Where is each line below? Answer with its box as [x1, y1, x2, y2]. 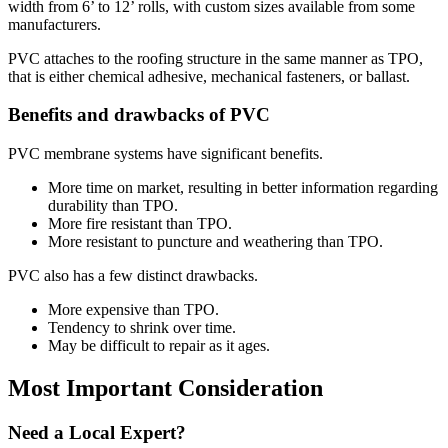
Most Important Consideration [8, 374, 323, 401]
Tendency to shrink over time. [48, 319, 236, 337]
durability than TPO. [48, 197, 178, 215]
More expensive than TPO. [48, 301, 219, 319]
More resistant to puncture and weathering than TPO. [48, 233, 383, 251]
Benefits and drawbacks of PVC [8, 104, 270, 126]
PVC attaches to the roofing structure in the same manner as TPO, [8, 49, 423, 67]
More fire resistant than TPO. [48, 215, 232, 233]
